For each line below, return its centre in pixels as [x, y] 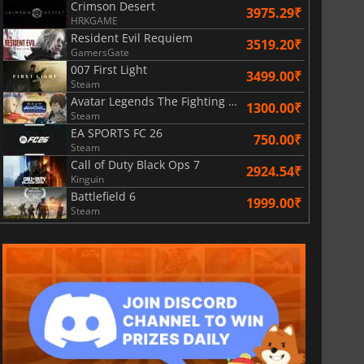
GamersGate [100, 52]
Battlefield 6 [103, 196]
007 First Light [108, 69]
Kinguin [87, 179]
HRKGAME [94, 20]
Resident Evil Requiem [131, 37]
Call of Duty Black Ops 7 [135, 164]
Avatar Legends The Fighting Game [232, 101]
